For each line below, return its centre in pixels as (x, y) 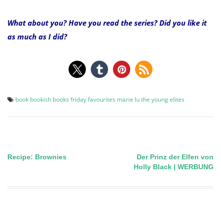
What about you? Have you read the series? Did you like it (107, 23)
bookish (41, 100)
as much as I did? (37, 37)
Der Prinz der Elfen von (175, 157)
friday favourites (93, 100)
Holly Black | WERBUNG (174, 167)
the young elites (163, 100)
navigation (43, 183)
